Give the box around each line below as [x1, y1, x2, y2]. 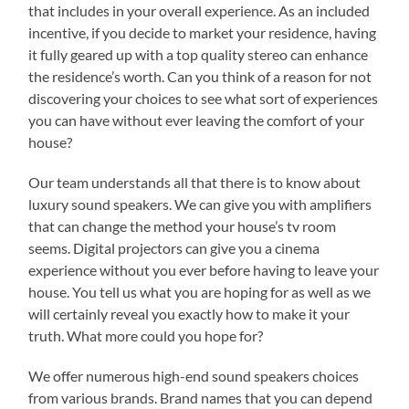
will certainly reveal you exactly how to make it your [28, 304, 351, 322]
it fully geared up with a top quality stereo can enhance [28, 45, 369, 63]
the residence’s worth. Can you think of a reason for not [28, 67, 372, 85]
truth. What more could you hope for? [28, 326, 264, 344]
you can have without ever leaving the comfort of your [28, 110, 365, 129]
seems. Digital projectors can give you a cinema [28, 238, 320, 257]
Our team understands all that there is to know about [28, 173, 362, 191]
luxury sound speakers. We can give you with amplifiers [28, 194, 372, 213]
